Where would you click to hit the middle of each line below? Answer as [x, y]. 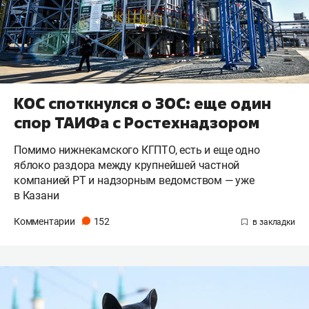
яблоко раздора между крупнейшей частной [127, 166]
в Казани [37, 196]
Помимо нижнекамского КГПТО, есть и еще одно [137, 150]
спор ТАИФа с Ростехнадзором [137, 123]
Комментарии [46, 222]
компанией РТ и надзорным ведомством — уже [134, 181]
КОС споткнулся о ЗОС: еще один [142, 104]
